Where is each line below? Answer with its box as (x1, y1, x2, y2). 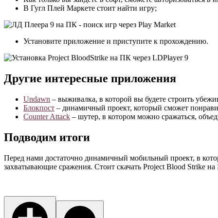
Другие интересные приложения (4, 72, 176, 85)
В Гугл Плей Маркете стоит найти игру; (23, 4, 157, 13)
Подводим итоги (4, 130, 90, 144)
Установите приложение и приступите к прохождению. (23, 37, 208, 46)
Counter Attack (23, 112, 70, 121)
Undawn (23, 94, 50, 103)
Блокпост (23, 103, 54, 112)
